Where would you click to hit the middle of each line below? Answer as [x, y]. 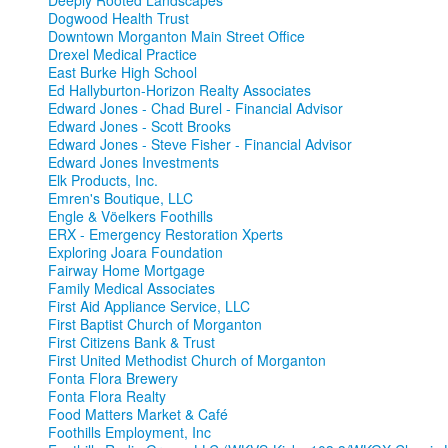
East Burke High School [122, 72]
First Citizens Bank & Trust [131, 342]
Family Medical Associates [131, 288]
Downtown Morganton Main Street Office [176, 36]
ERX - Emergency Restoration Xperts [165, 234]
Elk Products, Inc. [103, 180]
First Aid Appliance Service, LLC [149, 306]
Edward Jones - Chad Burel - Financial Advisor [195, 108]
